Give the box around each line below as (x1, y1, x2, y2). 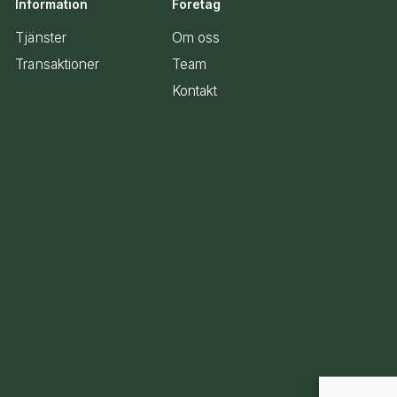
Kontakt (171, 82, 218, 99)
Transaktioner (15, 55, 100, 73)
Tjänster (15, 28, 66, 46)
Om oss (171, 28, 221, 46)
